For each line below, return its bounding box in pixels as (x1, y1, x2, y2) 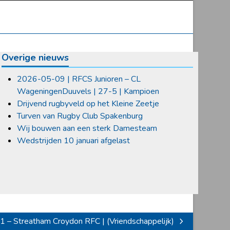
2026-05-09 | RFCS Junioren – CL (16, 73, 141, 85)
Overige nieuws (1, 51, 69, 64)
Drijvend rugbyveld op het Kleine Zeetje (16, 98, 159, 109)
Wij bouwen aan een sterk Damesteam (16, 122, 157, 134)
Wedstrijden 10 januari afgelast (16, 135, 130, 146)
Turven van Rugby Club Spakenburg (16, 110, 143, 122)
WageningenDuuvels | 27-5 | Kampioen (16, 85, 159, 97)
